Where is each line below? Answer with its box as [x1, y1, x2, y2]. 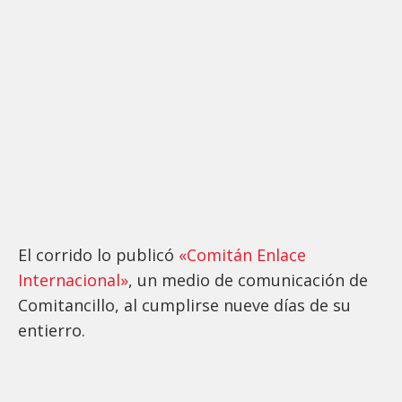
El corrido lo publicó [18, 243, 179, 266]
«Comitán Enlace [179, 243, 306, 266]
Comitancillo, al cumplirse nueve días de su [18, 293, 351, 316]
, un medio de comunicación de [128, 268, 368, 291]
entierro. [18, 319, 85, 341]
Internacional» [18, 268, 128, 291]
